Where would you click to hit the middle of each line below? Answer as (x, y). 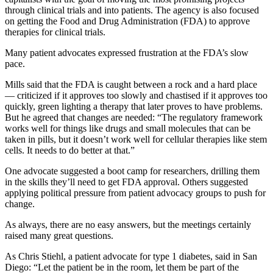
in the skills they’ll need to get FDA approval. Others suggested (126, 182)
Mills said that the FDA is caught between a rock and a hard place (131, 85)
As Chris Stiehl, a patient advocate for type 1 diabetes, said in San (131, 257)
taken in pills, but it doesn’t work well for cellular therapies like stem (136, 140)
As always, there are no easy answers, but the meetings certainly (128, 225)
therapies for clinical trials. (55, 32)
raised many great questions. (59, 236)
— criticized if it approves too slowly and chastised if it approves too (136, 96)
